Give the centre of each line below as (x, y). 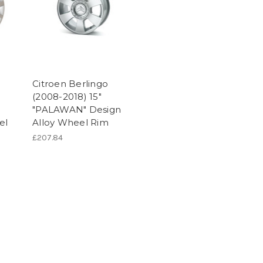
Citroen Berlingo (70, 83)
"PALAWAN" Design (77, 109)
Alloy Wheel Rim (70, 122)
